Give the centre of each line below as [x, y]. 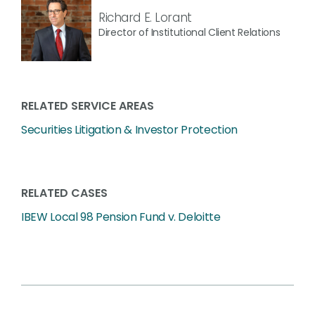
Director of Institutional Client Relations [189, 32]
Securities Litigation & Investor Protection [129, 130]
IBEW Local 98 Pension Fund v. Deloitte [121, 217]
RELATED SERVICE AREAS [88, 106]
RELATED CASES [64, 193]
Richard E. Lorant [145, 17]
